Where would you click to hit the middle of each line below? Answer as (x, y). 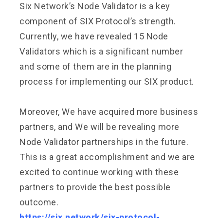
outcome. (39, 202)
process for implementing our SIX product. (107, 81)
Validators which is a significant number (101, 51)
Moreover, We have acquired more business (109, 111)
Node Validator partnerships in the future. (104, 142)
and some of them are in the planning (95, 66)
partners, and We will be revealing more (100, 127)
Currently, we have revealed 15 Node (94, 36)
